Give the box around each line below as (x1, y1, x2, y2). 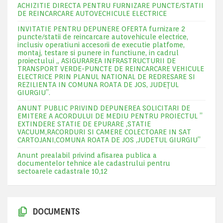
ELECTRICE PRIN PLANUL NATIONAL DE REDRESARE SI (17, 73, 195, 81)
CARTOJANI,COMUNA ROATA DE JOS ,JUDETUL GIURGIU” (17, 136, 201, 144)
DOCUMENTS (32, 207, 80, 217)
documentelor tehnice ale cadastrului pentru (17, 159, 170, 167)
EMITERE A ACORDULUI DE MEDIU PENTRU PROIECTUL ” (17, 112, 203, 120)
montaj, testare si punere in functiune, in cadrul (17, 49, 179, 57)
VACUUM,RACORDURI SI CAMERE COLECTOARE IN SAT (17, 128, 191, 136)
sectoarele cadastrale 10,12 (17, 167, 108, 175)
